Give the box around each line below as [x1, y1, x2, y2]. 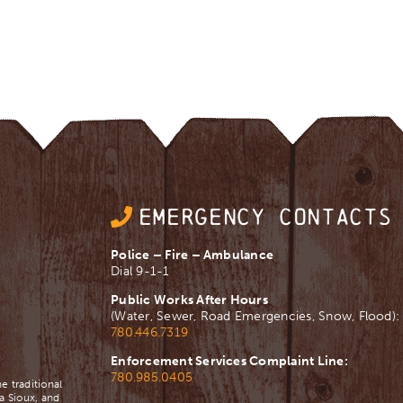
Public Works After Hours [111, 292, 268, 309]
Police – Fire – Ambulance [111, 247, 274, 264]
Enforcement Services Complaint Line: [111, 354, 348, 370]
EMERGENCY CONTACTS [138, 203, 392, 230]
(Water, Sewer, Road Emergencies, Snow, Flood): [111, 309, 400, 325]
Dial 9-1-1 [111, 264, 170, 280]
